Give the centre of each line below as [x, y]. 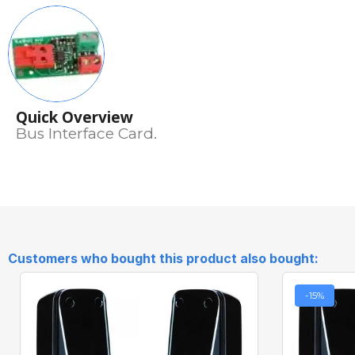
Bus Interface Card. [86, 134]
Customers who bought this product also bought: [163, 258]
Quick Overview [74, 118]
